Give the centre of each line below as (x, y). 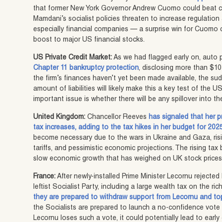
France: (45, 177)
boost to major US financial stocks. (89, 40)
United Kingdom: (59, 117)
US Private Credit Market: (73, 58)
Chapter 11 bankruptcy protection (86, 68)
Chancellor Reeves (117, 117)
